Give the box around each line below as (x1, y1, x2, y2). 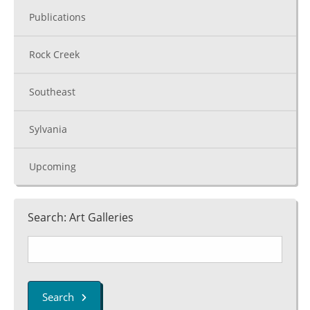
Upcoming (29, 159, 76, 173)
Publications (29, 10, 86, 24)
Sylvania (29, 122, 67, 136)
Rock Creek (29, 47, 80, 61)
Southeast (29, 84, 75, 98)
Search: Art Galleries (28, 209, 134, 225)
